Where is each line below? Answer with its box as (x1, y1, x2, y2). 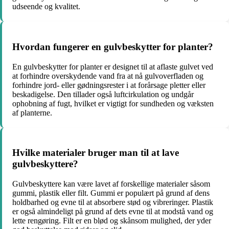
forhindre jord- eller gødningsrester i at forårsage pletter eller (12, 80, 205, 89)
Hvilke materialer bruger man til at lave (12, 147, 179, 158)
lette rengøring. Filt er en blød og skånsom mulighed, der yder (12, 216, 211, 225)
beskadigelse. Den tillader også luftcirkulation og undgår (12, 89, 194, 99)
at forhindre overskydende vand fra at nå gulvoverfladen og (12, 71, 203, 80)
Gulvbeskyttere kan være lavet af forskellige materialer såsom (12, 179, 210, 189)
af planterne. (12, 108, 52, 117)
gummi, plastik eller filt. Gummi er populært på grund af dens (12, 189, 210, 198)
